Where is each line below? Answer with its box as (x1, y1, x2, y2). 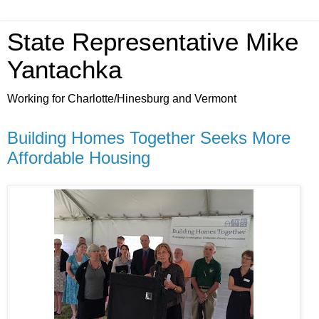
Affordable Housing (7, 148, 150, 167)
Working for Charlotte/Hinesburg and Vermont (7, 93, 236, 105)
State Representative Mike (7, 28, 298, 56)
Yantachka (7, 56, 122, 83)
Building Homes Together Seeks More (7, 128, 291, 147)
